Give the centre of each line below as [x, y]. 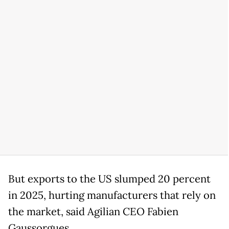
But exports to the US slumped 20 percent [109, 179]
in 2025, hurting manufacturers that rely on [112, 196]
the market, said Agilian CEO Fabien [93, 212]
